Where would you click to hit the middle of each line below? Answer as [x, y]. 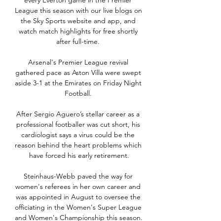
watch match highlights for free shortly [78, 31]
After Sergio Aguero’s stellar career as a [78, 114]
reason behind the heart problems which [78, 145]
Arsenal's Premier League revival [78, 62]
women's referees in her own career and [78, 187]
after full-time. [79, 42]
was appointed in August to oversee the [78, 197]
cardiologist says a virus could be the [78, 135]
